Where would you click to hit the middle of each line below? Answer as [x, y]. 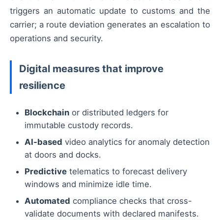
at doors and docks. [63, 154]
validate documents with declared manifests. [112, 213]
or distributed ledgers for [119, 112]
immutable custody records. [79, 125]
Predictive [46, 171]
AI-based [43, 142]
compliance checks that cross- [131, 201]
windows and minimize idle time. [88, 184]
